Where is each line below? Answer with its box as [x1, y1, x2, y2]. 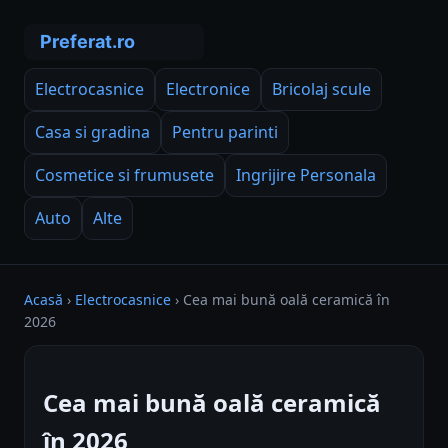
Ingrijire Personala [236, 164, 376, 186]
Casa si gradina [35, 121, 150, 143]
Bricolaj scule [272, 78, 371, 100]
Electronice [166, 78, 250, 100]
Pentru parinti [172, 121, 278, 143]
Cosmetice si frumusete [35, 164, 214, 186]
